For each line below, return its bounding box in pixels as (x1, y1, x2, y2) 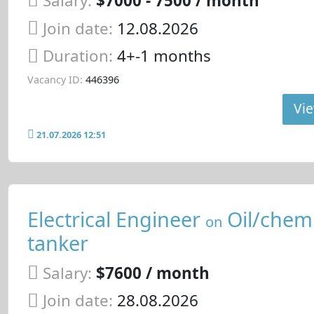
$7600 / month (95, 261, 210, 284)
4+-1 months (116, 45, 211, 67)
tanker (27, 229, 88, 257)
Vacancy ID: (27, 73, 83, 87)
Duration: (42, 45, 117, 67)
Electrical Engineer (27, 205, 205, 233)
